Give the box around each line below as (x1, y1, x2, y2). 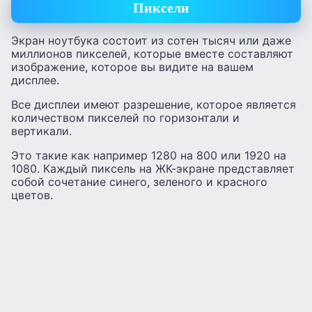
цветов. (11, 188, 53, 203)
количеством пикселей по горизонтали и (11, 111, 240, 125)
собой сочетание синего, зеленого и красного (11, 175, 267, 189)
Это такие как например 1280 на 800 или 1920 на (11, 148, 286, 163)
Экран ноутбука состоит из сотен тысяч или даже (11, 33, 291, 48)
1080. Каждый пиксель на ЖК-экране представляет (11, 162, 295, 176)
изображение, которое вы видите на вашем (11, 60, 253, 75)
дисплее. (11, 73, 59, 88)
